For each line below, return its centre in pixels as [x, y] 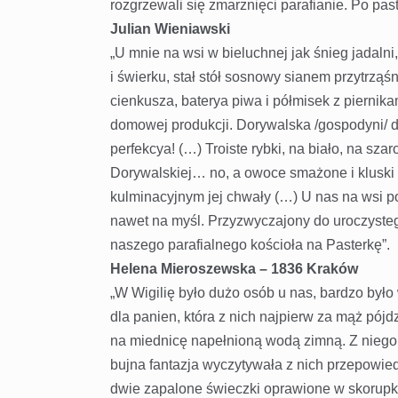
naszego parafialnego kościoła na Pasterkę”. [250, 245]
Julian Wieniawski [170, 29]
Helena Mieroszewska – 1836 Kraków [234, 269]
